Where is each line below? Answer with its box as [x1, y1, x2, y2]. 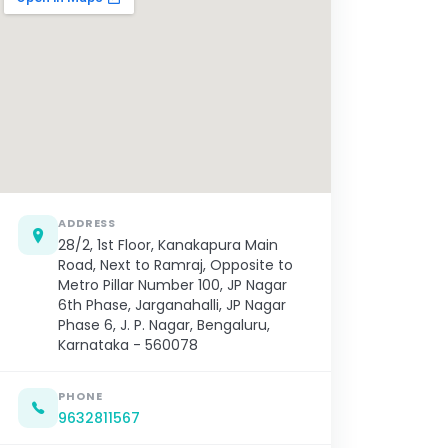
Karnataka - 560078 [58, 335, 198, 356]
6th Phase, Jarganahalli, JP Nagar [58, 295, 286, 316]
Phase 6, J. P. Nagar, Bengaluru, [58, 315, 270, 336]
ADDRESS [58, 215, 117, 232]
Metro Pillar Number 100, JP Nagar [58, 275, 287, 296]
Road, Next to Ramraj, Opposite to [58, 255, 293, 276]
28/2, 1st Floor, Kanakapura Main [58, 235, 278, 256]
